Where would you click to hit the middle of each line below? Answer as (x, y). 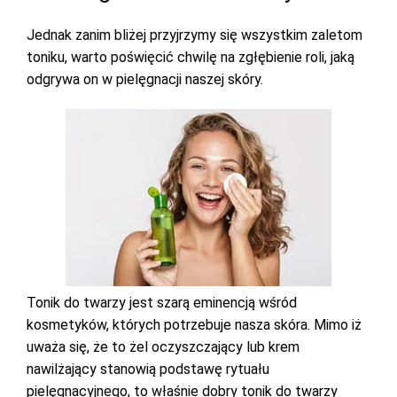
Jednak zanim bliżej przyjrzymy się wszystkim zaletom (195, 35)
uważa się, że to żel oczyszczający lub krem (163, 347)
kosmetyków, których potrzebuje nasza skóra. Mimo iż (194, 325)
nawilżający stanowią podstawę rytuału (148, 369)
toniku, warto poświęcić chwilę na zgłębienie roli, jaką (191, 57)
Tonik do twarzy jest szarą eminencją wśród (162, 303)
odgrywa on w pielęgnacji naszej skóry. (147, 79)
